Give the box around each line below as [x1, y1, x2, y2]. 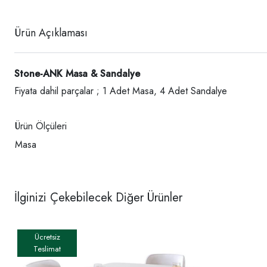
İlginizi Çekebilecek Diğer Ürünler [14, 189, 182, 207]
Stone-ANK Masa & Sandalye [14, 67, 140, 81]
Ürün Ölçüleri [15, 119, 67, 133]
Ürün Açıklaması [14, 25, 88, 41]
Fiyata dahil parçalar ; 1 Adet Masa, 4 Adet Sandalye [14, 84, 227, 98]
